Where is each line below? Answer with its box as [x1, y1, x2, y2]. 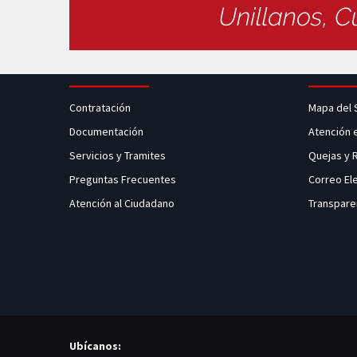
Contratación [69, 100, 133, 115]
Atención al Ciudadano [69, 196, 175, 210]
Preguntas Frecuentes [69, 172, 176, 186]
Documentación [69, 124, 143, 139]
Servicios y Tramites [69, 148, 168, 163]
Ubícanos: [69, 339, 121, 354]
